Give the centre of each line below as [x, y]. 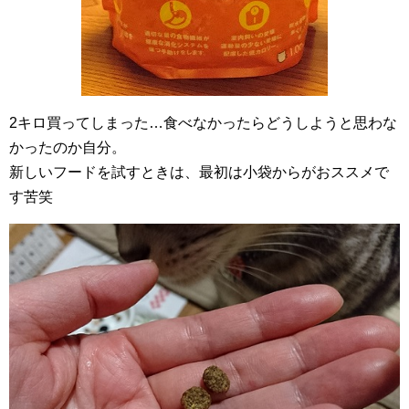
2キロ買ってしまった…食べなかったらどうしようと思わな [203, 122]
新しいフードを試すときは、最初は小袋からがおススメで [199, 172]
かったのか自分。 [68, 147]
